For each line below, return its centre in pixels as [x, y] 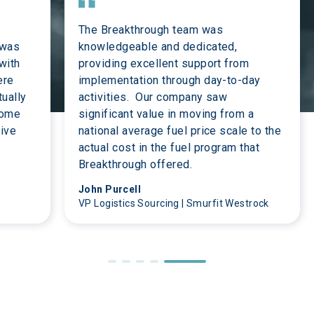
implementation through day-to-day [171, 80]
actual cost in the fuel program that [171, 148]
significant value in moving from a [168, 114]
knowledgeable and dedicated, [159, 47]
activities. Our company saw [155, 97]
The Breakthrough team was [152, 30]
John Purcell [110, 189]
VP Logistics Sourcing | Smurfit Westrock [174, 203]
